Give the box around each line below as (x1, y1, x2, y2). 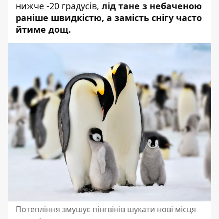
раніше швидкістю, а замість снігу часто (16, 11, 202, 23)
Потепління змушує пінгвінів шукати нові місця (16, 204, 196, 215)
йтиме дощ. (16, 23, 71, 35)
